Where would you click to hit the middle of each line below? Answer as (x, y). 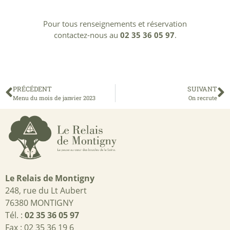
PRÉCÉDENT (32, 89)
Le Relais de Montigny (50, 178)
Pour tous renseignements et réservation (115, 24)
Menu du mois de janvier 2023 (54, 98)
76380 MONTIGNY (39, 203)
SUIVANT (202, 89)
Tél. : (15, 215)
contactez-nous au (87, 35)
